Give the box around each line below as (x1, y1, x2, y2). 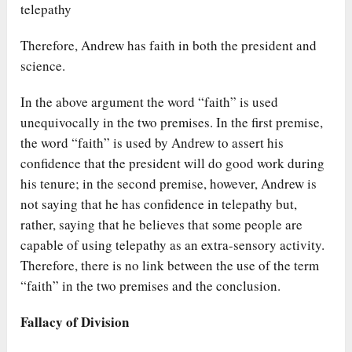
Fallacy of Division (20, 312, 130, 332)
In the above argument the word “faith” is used (20, 93, 279, 112)
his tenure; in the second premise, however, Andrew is (20, 174, 317, 193)
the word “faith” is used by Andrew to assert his (20, 134, 284, 152)
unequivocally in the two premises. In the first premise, (20, 113, 324, 132)
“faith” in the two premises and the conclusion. (20, 277, 281, 295)
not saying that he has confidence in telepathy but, (20, 195, 298, 214)
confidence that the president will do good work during (20, 154, 325, 173)
